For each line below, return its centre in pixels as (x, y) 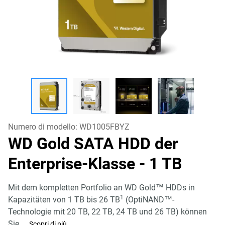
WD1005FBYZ (104, 127)
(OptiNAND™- (149, 200)
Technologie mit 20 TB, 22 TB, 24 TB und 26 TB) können (107, 212)
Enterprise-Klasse (74, 164)
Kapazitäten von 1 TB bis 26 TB (64, 200)
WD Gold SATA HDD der (93, 144)
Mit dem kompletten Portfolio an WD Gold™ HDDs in (101, 188)
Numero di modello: (44, 127)
